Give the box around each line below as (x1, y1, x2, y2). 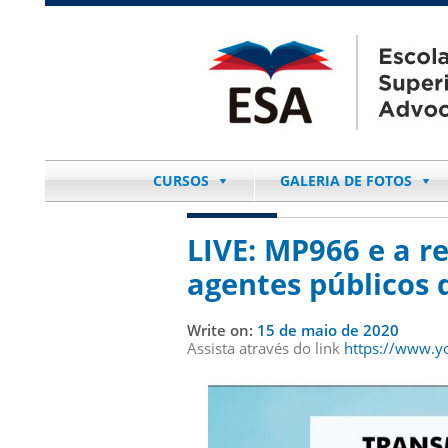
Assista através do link (187, 338, 344, 358)
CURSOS (152, 171, 209, 190)
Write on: (187, 320, 257, 340)
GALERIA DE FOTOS (279, 171, 412, 190)
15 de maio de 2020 (257, 320, 399, 340)
